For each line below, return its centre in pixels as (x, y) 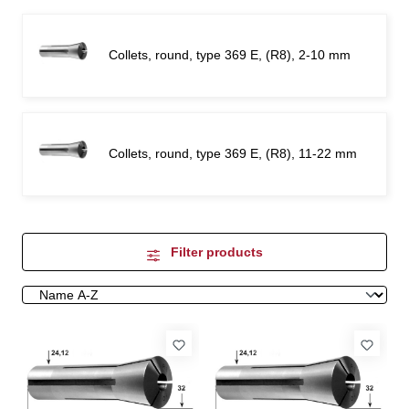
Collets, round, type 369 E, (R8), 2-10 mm (230, 55)
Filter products (216, 252)
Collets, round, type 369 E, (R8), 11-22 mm (233, 153)
